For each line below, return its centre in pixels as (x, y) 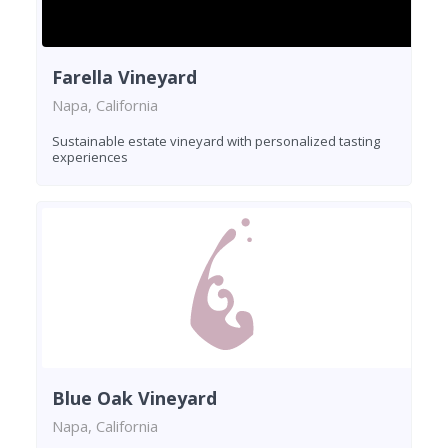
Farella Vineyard (124, 77)
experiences (90, 157)
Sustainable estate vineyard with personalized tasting (216, 141)
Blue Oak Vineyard (134, 398)
